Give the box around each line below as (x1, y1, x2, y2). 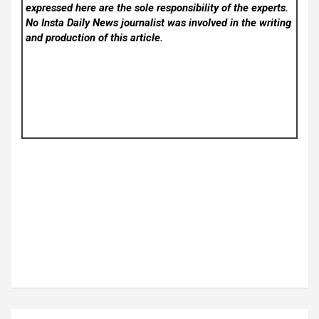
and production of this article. (26, 31, 164, 44)
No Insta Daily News (26, 16, 122, 29)
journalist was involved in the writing (121, 16, 292, 29)
